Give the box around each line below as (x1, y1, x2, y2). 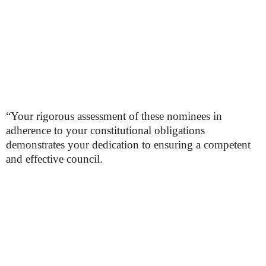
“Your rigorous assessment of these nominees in (6, 110, 222, 122)
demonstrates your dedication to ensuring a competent (6, 138, 251, 151)
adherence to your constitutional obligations (6, 124, 205, 137)
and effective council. (6, 153, 103, 165)
